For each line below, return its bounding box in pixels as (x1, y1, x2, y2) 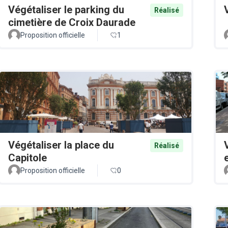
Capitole (8, 151, 47, 164)
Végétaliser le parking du (8, 3, 124, 16)
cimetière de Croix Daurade (8, 16, 135, 28)
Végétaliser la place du (8, 138, 114, 151)
